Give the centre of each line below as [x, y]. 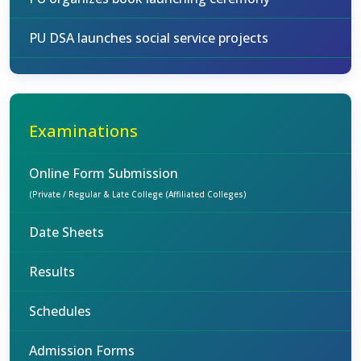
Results [52, 272]
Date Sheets [66, 232]
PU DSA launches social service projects [149, 38]
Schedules [60, 311]
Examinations [83, 131]
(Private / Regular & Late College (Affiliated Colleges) [138, 194]
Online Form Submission [104, 173]
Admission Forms [82, 351]
